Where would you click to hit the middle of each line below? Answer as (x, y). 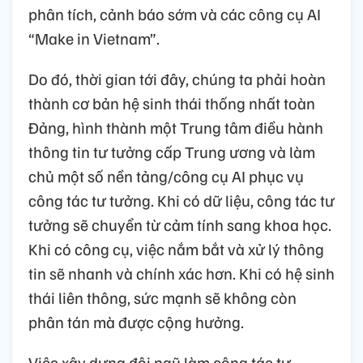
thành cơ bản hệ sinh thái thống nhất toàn (172, 103)
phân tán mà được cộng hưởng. (136, 322)
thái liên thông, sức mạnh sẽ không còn (162, 298)
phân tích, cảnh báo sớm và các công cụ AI (175, 14)
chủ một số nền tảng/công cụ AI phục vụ (166, 176)
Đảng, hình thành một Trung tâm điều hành (176, 128)
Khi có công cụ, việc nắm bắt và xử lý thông (176, 249)
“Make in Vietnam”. (94, 38)
